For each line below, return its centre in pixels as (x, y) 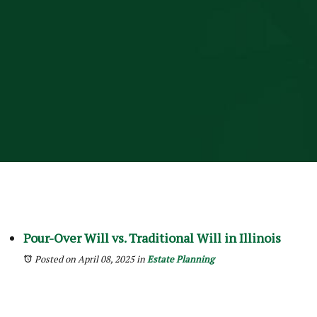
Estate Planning (181, 259)
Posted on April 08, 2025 (85, 259)
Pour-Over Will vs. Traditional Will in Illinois (152, 238)
